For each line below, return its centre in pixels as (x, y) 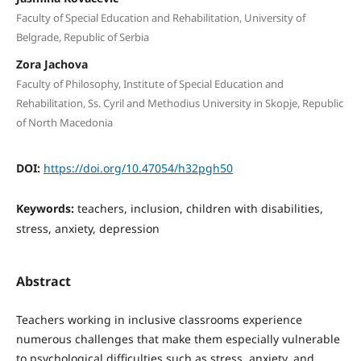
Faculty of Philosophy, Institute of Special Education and (149, 84)
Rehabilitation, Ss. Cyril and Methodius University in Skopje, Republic (179, 104)
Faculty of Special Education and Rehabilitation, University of (160, 18)
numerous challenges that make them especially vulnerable (178, 338)
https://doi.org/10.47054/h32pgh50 (138, 168)
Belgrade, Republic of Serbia (82, 37)
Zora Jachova (52, 64)
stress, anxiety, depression (87, 229)
